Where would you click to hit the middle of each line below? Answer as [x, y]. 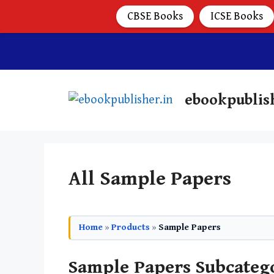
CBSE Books [155, 16]
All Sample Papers [150, 179]
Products [131, 228]
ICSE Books [237, 16]
